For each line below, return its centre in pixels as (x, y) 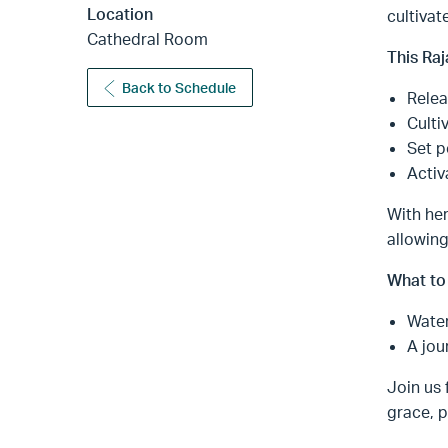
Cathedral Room (147, 39)
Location (120, 14)
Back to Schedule (179, 88)
